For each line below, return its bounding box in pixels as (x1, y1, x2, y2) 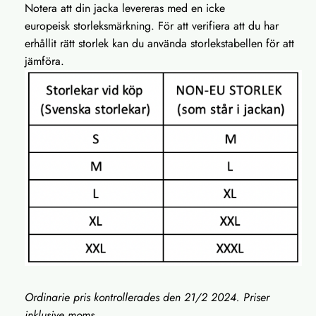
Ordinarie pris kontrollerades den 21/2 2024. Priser (25, 289, 269, 306)
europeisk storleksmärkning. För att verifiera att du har (25, 17, 279, 34)
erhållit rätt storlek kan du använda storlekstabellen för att (25, 35, 294, 51)
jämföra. (25, 52, 68, 69)
